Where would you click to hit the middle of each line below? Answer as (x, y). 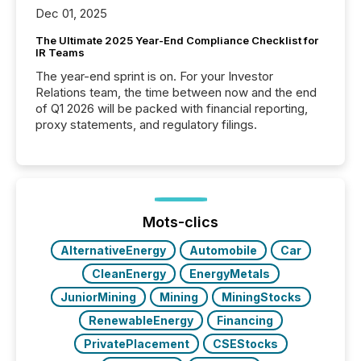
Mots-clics (180, 222)
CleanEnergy (129, 273)
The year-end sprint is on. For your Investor (154, 76)
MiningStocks (261, 297)
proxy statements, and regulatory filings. (146, 124)
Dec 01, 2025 (71, 13)
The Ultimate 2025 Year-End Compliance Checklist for (177, 40)
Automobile (223, 250)
